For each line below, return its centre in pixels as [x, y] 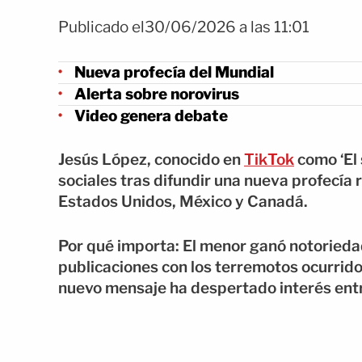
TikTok [269, 160]
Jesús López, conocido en [151, 160]
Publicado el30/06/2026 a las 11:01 [184, 27]
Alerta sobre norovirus [157, 94]
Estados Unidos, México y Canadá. [183, 202]
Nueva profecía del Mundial [174, 72]
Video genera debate [151, 116]
